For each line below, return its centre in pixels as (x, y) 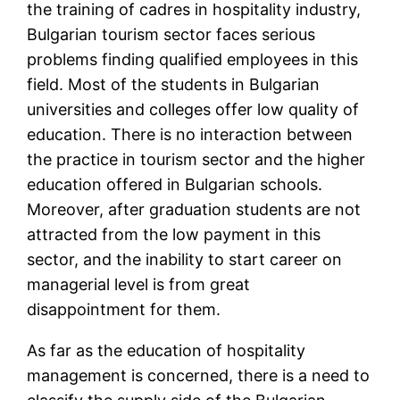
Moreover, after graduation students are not (194, 210)
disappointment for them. (124, 310)
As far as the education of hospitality (167, 351)
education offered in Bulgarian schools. (175, 185)
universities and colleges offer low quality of (193, 110)
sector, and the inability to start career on (185, 260)
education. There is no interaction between (190, 135)
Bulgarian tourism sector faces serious (171, 35)
